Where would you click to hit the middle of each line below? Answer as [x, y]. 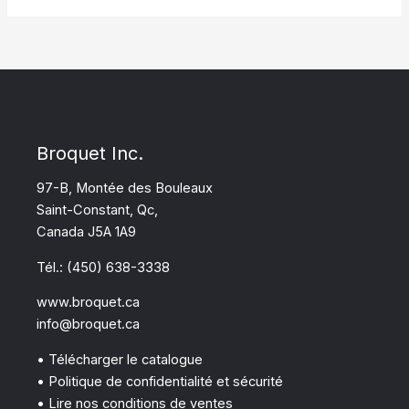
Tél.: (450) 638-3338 [103, 267]
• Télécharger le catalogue [120, 359]
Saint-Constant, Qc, [97, 210]
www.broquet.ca [88, 303]
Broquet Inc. [90, 153]
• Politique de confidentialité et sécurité [160, 381]
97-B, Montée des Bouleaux [125, 188]
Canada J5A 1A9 [86, 231]
